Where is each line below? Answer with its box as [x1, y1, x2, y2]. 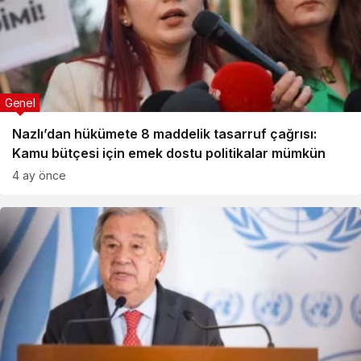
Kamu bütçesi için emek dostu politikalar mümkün [12, 145, 326, 161]
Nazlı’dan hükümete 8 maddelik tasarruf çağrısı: [12, 126, 317, 142]
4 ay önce [12, 168, 66, 182]
